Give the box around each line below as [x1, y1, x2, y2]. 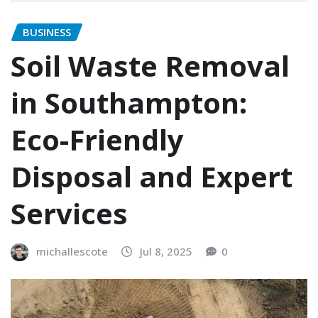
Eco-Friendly [11, 120, 184, 160]
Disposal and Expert [11, 157, 292, 197]
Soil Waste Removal [11, 46, 290, 86]
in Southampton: [11, 83, 247, 123]
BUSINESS [23, 24, 71, 39]
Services [11, 194, 128, 234]
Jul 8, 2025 [140, 244, 192, 259]
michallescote [36, 244, 108, 259]
